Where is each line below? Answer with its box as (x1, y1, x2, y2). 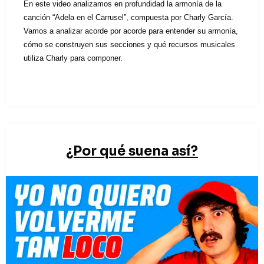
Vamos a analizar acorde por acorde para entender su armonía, (24, 27, 238, 36)
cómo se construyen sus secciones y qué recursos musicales (24, 40, 235, 49)
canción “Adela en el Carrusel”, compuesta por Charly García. (24, 13, 233, 22)
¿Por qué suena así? (66, 143, 198, 160)
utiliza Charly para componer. (24, 54, 123, 63)
